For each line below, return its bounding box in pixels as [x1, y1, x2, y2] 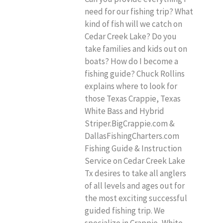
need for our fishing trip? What [85, 5, 193, 17]
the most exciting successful [85, 192, 187, 204]
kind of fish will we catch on [85, 18, 182, 29]
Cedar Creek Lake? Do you [85, 30, 177, 42]
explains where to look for [85, 80, 177, 92]
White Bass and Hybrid [85, 105, 164, 116]
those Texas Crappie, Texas [85, 93, 181, 104]
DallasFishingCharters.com [85, 130, 179, 141]
